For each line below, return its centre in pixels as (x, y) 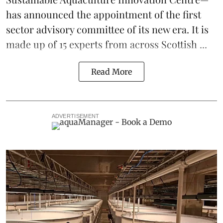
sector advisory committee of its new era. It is (107, 29)
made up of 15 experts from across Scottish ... (107, 44)
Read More (111, 71)
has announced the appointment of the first (104, 14)
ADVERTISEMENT (75, 116)
